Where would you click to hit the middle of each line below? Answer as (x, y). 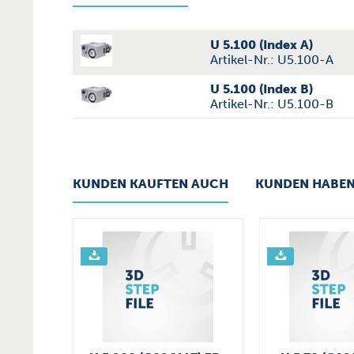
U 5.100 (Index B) (262, 89)
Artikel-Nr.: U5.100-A (272, 60)
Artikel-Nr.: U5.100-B (272, 104)
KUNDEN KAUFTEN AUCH (151, 184)
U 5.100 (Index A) (262, 45)
